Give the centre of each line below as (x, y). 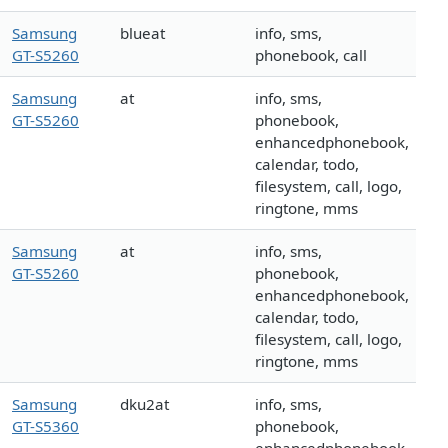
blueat (142, 33)
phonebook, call (311, 55)
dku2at (144, 404)
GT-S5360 (45, 426)
